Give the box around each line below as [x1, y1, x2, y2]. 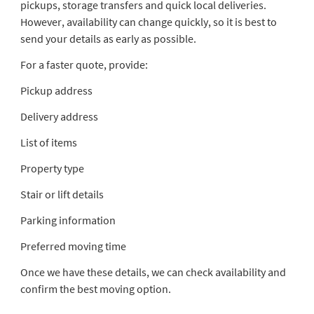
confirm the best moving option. [20, 281, 171, 296]
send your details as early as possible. [20, 31, 196, 46]
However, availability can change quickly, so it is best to [20, 14, 277, 29]
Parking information [20, 212, 116, 227]
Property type [20, 161, 84, 175]
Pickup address [20, 83, 93, 97]
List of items [20, 135, 77, 149]
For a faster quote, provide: [20, 57, 148, 71]
